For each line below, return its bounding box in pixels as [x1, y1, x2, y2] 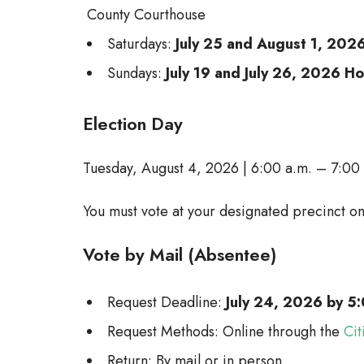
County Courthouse [87, 4, 206, 25]
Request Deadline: [107, 292, 226, 313]
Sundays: [107, 63, 166, 84]
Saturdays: [107, 33, 175, 54]
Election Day [83, 111, 183, 136]
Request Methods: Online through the [107, 321, 344, 342]
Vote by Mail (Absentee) [83, 242, 276, 267]
